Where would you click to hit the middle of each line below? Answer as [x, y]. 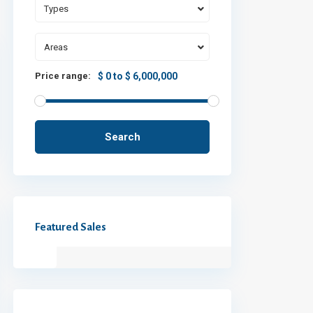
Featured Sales [71, 226]
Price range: [63, 75]
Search [122, 137]
